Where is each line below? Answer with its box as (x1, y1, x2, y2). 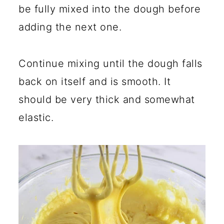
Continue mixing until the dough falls (18, 57, 202, 70)
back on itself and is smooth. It (18, 75, 170, 88)
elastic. (18, 111, 53, 124)
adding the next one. (18, 21, 125, 33)
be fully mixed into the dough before (18, 3, 200, 15)
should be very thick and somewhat (18, 93, 195, 106)
